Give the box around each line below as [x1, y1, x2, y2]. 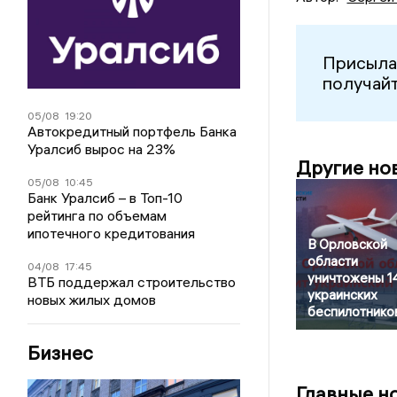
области [307, 252, 358, 269]
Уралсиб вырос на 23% [27, 139, 176, 158]
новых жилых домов [27, 290, 157, 308]
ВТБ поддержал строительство [27, 272, 237, 291]
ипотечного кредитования [27, 223, 196, 242]
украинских [307, 285, 378, 303]
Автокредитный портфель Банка [27, 121, 237, 140]
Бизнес [27, 339, 94, 365]
